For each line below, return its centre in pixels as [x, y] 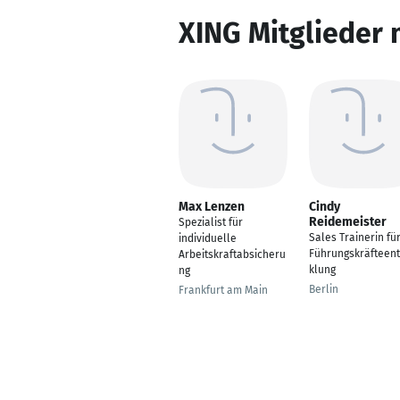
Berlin [324, 289]
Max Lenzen [212, 207]
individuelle [208, 238]
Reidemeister [348, 222]
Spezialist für [211, 222]
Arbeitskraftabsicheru [232, 254]
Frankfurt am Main [223, 290]
